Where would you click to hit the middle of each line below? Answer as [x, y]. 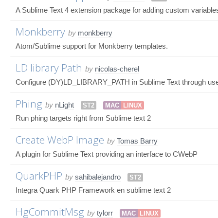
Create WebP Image [60, 139]
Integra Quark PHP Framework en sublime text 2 [93, 190]
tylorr [105, 213]
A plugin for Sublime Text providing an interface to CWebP [107, 154]
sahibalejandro [98, 177]
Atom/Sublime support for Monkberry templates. [92, 46]
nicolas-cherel [117, 69]
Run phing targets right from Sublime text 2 [83, 118]
